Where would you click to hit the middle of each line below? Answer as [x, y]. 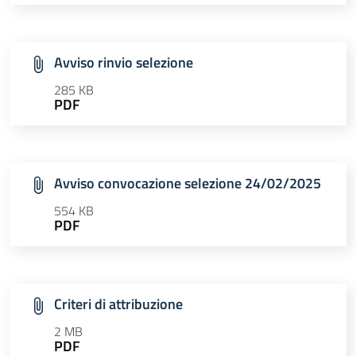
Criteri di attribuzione [118, 304]
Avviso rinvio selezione [124, 63]
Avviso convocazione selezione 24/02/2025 [188, 184]
